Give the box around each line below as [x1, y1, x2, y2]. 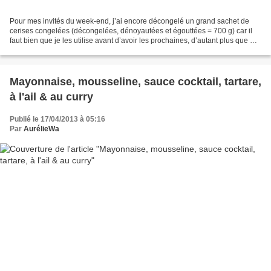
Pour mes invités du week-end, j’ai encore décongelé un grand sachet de [10, 16, 249, 25]
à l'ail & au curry [10, 90, 93, 103]
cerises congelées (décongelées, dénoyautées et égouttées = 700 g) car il [10, 26, 252, 35]
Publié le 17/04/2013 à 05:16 [10, 114, 105, 123]
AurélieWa [24, 124, 59, 133]
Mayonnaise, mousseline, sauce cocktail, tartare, [10, 75, 261, 88]
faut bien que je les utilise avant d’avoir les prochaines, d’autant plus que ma [10, 36, 260, 45]
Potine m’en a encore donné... [10, 45, 108, 54]
